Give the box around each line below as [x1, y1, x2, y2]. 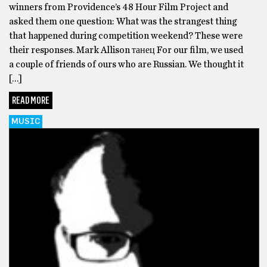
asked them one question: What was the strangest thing [9, 16, 237, 26]
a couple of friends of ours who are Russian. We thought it [9, 59, 244, 69]
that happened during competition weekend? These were [9, 30, 243, 41]
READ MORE [12, 94, 49, 106]
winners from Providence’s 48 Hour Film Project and [9, 2, 228, 12]
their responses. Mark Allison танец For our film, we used [9, 45, 243, 55]
